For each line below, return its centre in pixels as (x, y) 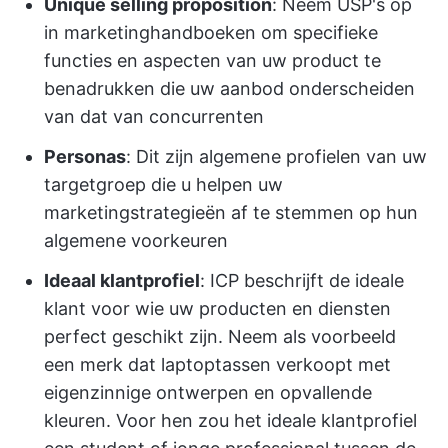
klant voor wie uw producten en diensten (217, 309)
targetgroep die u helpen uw (163, 185)
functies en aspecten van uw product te (212, 61)
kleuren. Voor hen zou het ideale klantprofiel (230, 421)
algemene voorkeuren (136, 241)
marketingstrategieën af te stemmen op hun (231, 213)
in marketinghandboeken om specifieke (211, 33)
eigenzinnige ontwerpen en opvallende (208, 393)
